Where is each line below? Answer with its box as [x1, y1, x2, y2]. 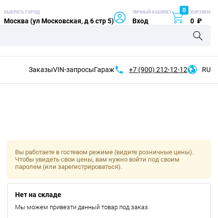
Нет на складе [15, 191, 61, 199]
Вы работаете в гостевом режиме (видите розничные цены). [15, 148, 194, 156]
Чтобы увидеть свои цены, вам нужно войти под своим [15, 156, 180, 163]
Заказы [29, 66, 53, 73]
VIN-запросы [53, 66, 94, 73]
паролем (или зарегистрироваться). [15, 163, 122, 170]
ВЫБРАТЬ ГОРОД [4, 10, 40, 15]
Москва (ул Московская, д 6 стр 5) [4, 17, 114, 25]
